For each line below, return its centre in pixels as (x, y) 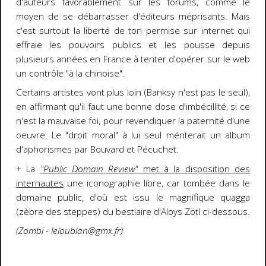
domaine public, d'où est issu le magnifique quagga (133, 197)
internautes (39, 183)
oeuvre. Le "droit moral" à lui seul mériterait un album (133, 135)
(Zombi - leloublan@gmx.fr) (69, 231)
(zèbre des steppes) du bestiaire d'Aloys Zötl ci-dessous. (133, 211)
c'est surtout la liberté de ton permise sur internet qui (133, 30)
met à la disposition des (194, 169)
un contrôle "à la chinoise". (70, 73)
